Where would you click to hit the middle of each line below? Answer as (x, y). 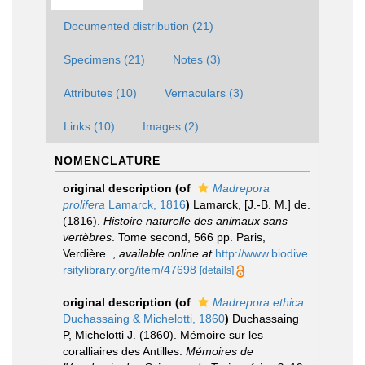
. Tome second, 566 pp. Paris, (189, 237)
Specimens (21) (104, 59)
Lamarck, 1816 (145, 204)
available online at (165, 253)
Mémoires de (220, 351)
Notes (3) (197, 59)
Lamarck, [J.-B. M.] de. (252, 204)
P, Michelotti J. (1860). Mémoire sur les (163, 335)
